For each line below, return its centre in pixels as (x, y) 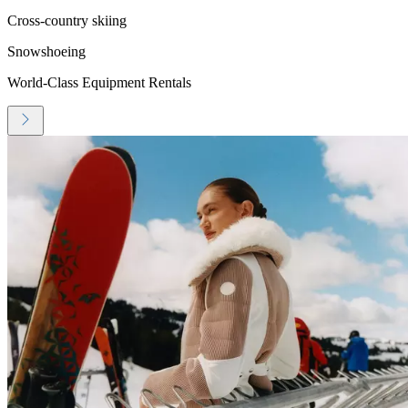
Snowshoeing (46, 51)
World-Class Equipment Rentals (99, 82)
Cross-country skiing (67, 20)
